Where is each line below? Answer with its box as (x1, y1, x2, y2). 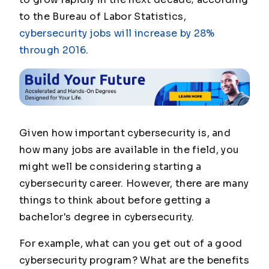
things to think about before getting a (19, 194, 211, 207)
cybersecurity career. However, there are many (19, 177, 249, 190)
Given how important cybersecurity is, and (19, 127, 231, 140)
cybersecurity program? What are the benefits (19, 254, 250, 267)
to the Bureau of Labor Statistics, (19, 10, 186, 23)
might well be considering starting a (19, 160, 202, 174)
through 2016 (19, 44, 86, 56)
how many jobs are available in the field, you (19, 144, 240, 157)
